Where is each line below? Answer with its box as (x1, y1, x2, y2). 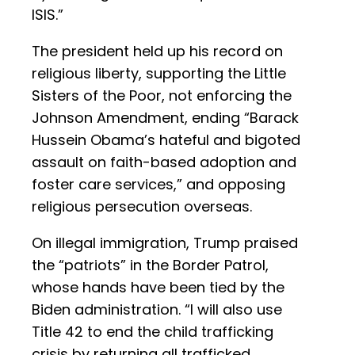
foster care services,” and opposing (32, 174, 285, 195)
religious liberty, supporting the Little (32, 63, 286, 84)
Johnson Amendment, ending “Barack (32, 108, 299, 128)
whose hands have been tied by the (32, 277, 284, 298)
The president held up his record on (32, 41, 283, 62)
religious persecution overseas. (32, 197, 252, 217)
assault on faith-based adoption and (32, 152, 296, 173)
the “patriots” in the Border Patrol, (32, 255, 269, 276)
